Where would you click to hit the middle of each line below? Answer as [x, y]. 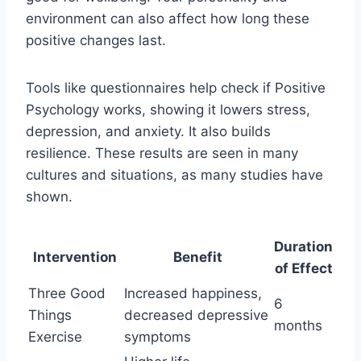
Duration [303, 246]
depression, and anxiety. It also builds [148, 131]
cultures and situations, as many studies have [174, 174]
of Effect [303, 268]
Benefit [197, 257]
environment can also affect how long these [168, 18]
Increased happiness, [193, 293]
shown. [49, 196]
